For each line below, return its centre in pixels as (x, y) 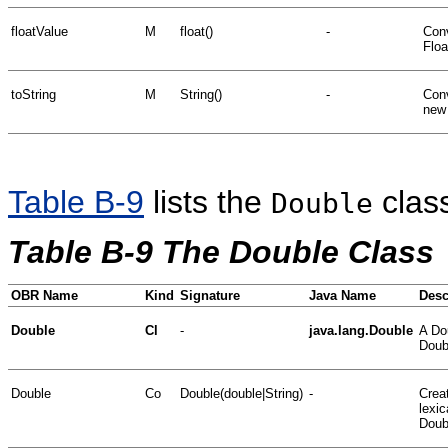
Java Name (342, 295)
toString (33, 94)
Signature (210, 295)
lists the (207, 201)
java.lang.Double (361, 330)
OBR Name (44, 295)
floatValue (39, 31)
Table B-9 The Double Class (221, 251)
